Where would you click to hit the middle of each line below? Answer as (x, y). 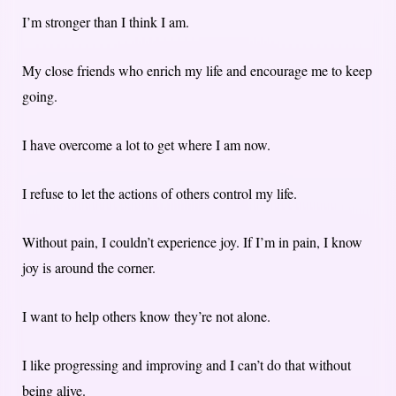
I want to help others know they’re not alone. (146, 316)
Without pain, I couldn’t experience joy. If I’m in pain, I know (192, 241)
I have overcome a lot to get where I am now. (146, 144)
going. (40, 95)
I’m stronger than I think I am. (106, 21)
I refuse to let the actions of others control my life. (160, 193)
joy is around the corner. (89, 267)
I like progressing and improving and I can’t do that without (187, 364)
